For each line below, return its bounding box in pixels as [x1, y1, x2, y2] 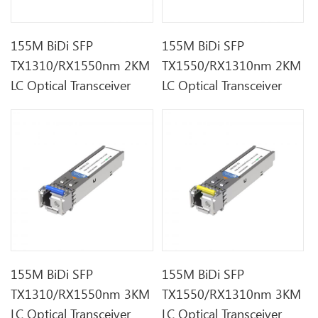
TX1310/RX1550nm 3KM [11, 285, 150, 303]
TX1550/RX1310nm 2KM [162, 56, 302, 74]
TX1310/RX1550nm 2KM [11, 56, 150, 74]
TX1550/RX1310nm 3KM [162, 285, 302, 303]
